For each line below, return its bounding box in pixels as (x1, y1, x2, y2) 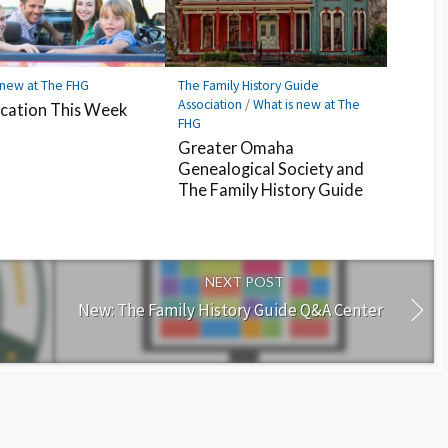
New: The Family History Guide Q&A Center (78, 298, 383, 321)
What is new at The (253, 95, 361, 114)
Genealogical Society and (178, 158, 365, 178)
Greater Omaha (178, 137, 295, 157)
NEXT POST (204, 273, 284, 291)
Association (178, 95, 243, 114)
